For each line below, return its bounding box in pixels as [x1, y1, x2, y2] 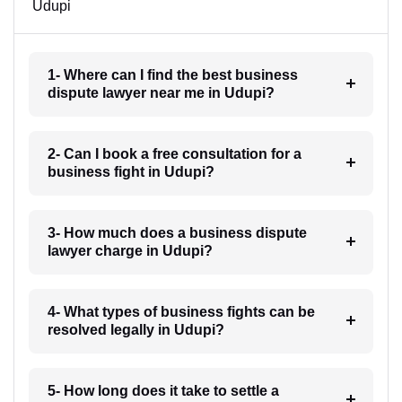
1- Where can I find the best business [47, 67, 298, 83]
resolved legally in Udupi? [47, 322, 224, 337]
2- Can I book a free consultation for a [47, 146, 301, 162]
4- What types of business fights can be [47, 304, 315, 319]
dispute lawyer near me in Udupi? [47, 85, 275, 100]
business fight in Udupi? [47, 164, 214, 179]
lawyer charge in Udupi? [47, 243, 213, 258]
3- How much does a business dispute [47, 225, 307, 240]
